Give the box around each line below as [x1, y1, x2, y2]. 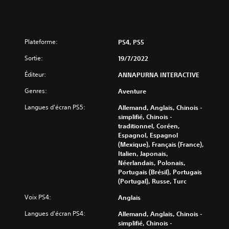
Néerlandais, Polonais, [118, 158, 186, 167]
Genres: [25, 86, 47, 96]
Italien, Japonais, [118, 149, 168, 158]
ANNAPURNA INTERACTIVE [118, 71, 199, 79]
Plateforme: [25, 37, 58, 47]
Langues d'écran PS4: [25, 209, 85, 218]
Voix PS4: [25, 193, 51, 202]
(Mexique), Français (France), [118, 140, 204, 149]
